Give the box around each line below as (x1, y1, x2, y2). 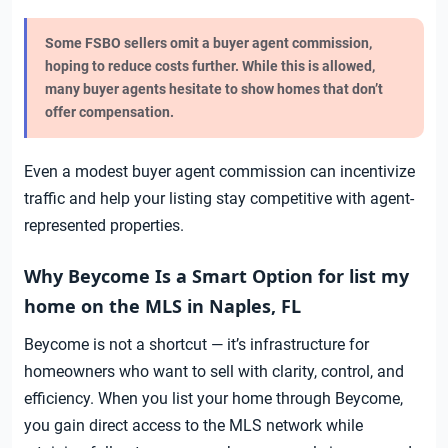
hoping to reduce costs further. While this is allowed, (45, 57, 375, 74)
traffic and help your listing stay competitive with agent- (24, 188, 414, 208)
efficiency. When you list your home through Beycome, (24, 388, 403, 408)
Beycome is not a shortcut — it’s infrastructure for (24, 334, 369, 354)
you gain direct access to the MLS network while (24, 415, 363, 435)
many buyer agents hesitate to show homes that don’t (45, 80, 383, 97)
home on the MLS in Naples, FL (24, 293, 301, 318)
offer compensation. (45, 103, 174, 120)
